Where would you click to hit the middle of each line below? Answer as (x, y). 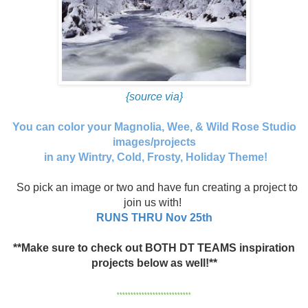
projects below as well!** (154, 263)
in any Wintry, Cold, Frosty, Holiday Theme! (154, 157)
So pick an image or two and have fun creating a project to (157, 187)
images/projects (154, 142)
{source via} (154, 96)
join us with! (154, 202)
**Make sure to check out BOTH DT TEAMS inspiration (154, 247)
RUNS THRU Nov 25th (154, 217)
